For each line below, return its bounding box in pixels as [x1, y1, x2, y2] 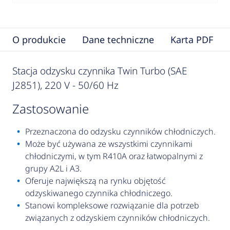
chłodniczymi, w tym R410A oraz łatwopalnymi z [25, 150, 203, 162]
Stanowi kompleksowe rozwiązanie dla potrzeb [25, 200, 199, 212]
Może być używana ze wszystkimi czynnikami [25, 138, 193, 150]
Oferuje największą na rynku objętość [25, 175, 166, 187]
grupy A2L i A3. [25, 163, 82, 175]
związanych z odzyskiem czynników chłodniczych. [25, 212, 210, 224]
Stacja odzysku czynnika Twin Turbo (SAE [12, 64, 187, 78]
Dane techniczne [82, 33, 154, 46]
